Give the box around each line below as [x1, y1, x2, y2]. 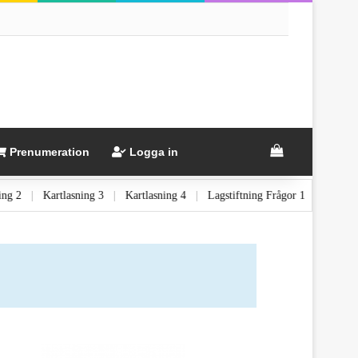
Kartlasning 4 [153, 189, 215, 201]
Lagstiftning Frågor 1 [236, 189, 334, 201]
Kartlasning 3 [71, 189, 133, 201]
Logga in [126, 145, 178, 158]
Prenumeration [6, 145, 89, 158]
